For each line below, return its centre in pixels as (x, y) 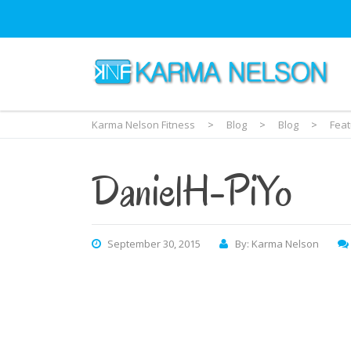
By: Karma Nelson (277, 244)
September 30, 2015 (154, 244)
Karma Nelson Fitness (145, 124)
